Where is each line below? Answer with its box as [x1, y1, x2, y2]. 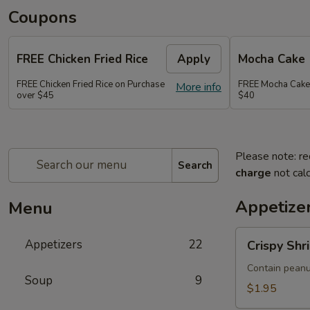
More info [176, 80, 221, 95]
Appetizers [25, 237, 82, 253]
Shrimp [235, 244, 268, 259]
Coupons [8, 6, 77, 28]
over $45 [17, 89, 54, 102]
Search [178, 158, 212, 172]
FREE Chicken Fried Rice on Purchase [17, 78, 165, 91]
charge [235, 165, 271, 181]
